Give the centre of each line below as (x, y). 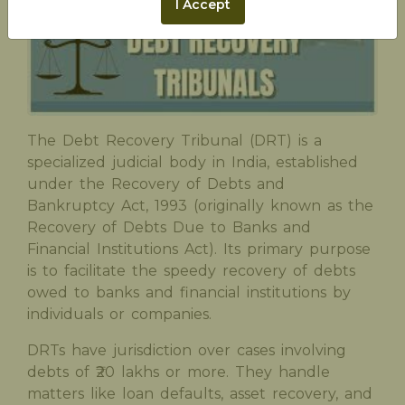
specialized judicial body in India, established (193, 163)
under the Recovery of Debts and (156, 184)
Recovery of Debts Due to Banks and (169, 228)
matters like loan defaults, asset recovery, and (200, 394)
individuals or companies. (119, 315)
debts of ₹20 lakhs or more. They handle (179, 372)
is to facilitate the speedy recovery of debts (191, 271)
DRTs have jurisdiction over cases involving (187, 351)
